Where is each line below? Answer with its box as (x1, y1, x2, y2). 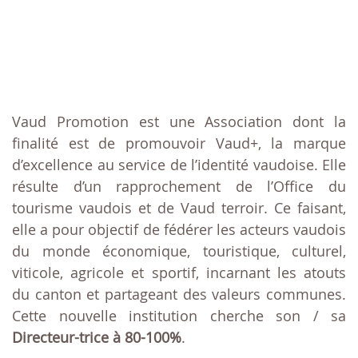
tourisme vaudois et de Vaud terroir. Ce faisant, (12, 198, 346, 218)
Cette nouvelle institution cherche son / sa (12, 306, 346, 326)
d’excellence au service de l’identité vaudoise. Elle (12, 155, 346, 175)
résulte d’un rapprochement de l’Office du (12, 177, 346, 197)
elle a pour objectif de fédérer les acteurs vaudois (12, 220, 346, 240)
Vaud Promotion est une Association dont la (12, 112, 346, 132)
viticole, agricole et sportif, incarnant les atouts (12, 263, 346, 283)
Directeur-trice (12, 328, 109, 348)
